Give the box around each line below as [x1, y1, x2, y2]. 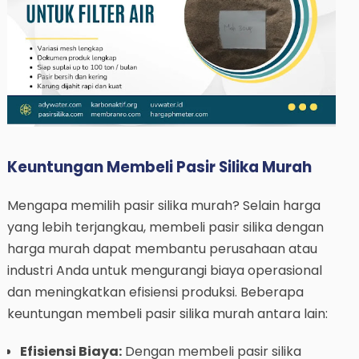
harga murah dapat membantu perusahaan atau [6, 239, 317, 258]
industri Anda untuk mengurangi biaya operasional [6, 260, 322, 280]
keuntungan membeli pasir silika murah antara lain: [6, 304, 328, 323]
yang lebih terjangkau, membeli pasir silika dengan [6, 217, 324, 236]
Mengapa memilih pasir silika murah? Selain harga [6, 196, 321, 215]
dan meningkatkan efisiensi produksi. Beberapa [6, 282, 304, 301]
